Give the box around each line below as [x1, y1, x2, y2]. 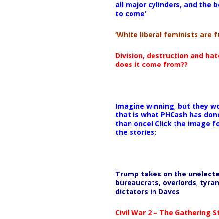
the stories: [115, 127, 156, 137]
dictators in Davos [115, 186, 180, 196]
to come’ [115, 8, 146, 18]
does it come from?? [115, 59, 188, 69]
